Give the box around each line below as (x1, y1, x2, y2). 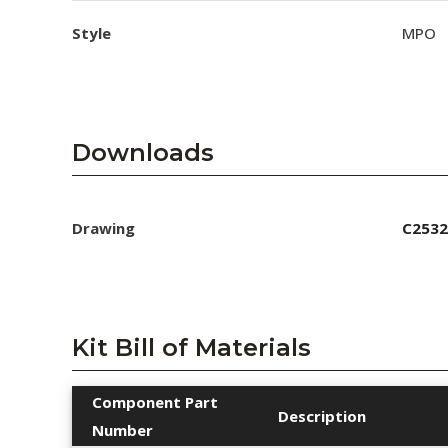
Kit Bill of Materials (72, 333, 311, 362)
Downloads (72, 138, 214, 167)
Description (278, 406, 366, 426)
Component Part (92, 392, 218, 412)
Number (92, 420, 153, 440)
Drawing (72, 218, 135, 238)
